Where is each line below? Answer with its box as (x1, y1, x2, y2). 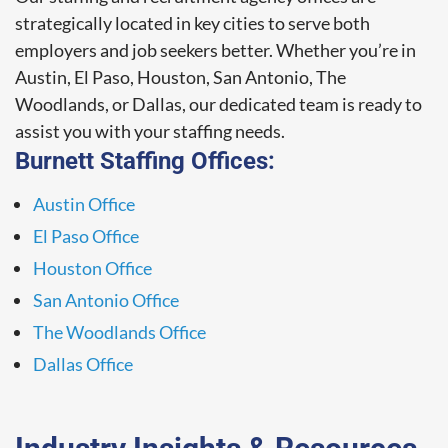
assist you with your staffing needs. (15, 119, 285, 142)
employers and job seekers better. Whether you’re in (15, 38, 416, 61)
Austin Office (33, 192, 135, 215)
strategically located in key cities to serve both (15, 11, 370, 34)
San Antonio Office (33, 288, 179, 311)
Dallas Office (33, 352, 133, 375)
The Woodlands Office (33, 320, 206, 343)
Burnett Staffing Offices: (15, 146, 275, 175)
